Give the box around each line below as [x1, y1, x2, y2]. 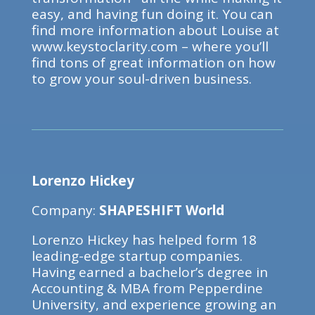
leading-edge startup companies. [31, 247, 243, 265]
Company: [31, 201, 99, 219]
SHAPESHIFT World [98, 201, 224, 219]
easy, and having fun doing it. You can [31, 5, 273, 23]
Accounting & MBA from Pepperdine [31, 279, 263, 297]
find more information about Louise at [31, 21, 279, 39]
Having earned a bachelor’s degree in [31, 263, 268, 281]
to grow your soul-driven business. [31, 70, 252, 88]
